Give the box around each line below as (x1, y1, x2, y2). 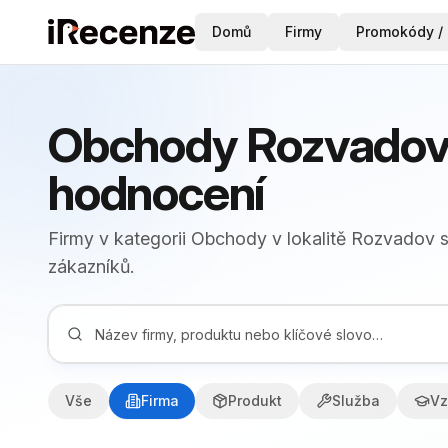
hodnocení (48, 163, 265, 222)
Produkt (228, 392, 282, 409)
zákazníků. (48, 256, 134, 277)
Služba (332, 392, 380, 409)
